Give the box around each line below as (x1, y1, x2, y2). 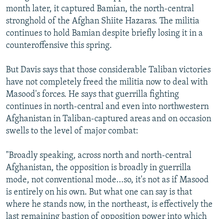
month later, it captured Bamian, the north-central (6, 4, 194, 14)
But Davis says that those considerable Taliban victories (6, 65, 211, 75)
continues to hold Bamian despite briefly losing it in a (6, 28, 203, 38)
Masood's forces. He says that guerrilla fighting (6, 89, 179, 99)
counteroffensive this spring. (6, 41, 112, 50)
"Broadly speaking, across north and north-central (6, 151, 192, 160)
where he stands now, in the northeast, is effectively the (6, 199, 213, 209)
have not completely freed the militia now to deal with (6, 77, 208, 87)
